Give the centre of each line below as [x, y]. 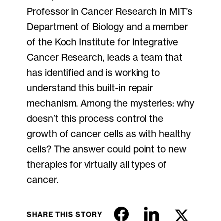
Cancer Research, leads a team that [105, 57]
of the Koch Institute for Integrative [102, 42]
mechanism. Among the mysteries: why [111, 103]
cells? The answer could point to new [107, 149]
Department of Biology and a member [108, 27]
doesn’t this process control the [95, 119]
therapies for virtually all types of [97, 165]
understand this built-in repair [90, 88]
